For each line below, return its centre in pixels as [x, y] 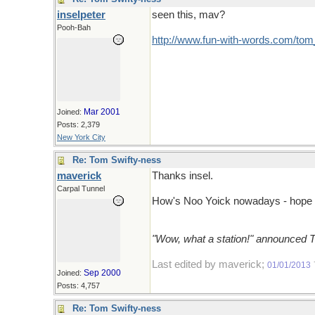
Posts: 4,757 [78, 285]
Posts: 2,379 [78, 124]
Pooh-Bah [74, 27]
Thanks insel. [182, 176]
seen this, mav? [188, 15]
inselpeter [81, 15]
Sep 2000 [102, 273]
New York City [81, 137]
